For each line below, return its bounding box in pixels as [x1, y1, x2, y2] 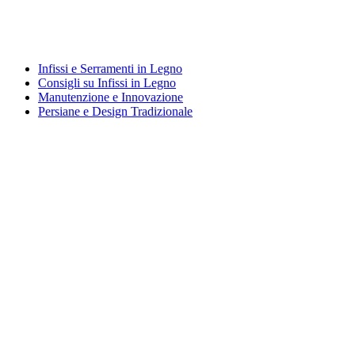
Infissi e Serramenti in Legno [38, 61, 182, 75]
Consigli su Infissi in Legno [38, 75, 176, 90]
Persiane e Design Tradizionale [38, 104, 193, 118]
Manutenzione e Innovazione [38, 90, 183, 104]
